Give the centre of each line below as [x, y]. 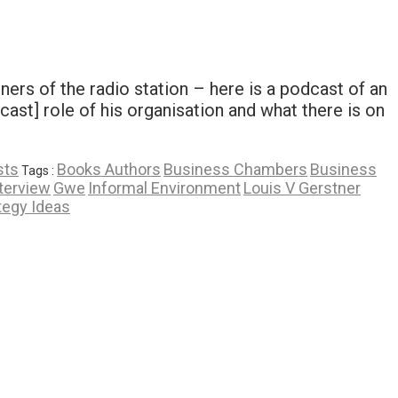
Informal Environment [164, 187]
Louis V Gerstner [302, 187]
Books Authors [109, 169]
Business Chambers [235, 169]
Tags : [39, 170]
